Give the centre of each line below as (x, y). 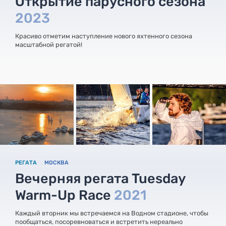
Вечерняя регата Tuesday (100, 178)
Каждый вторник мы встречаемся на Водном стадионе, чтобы (112, 213)
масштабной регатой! (49, 44)
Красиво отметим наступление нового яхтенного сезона (104, 36)
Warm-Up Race (65, 195)
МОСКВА (56, 162)
